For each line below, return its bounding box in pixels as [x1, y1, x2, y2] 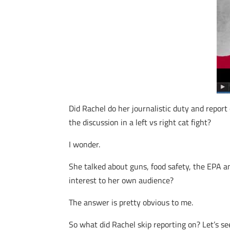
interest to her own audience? [69, 174, 174, 186]
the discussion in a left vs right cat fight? [69, 116, 212, 128]
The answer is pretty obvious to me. [69, 196, 194, 208]
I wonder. [69, 138, 101, 150]
